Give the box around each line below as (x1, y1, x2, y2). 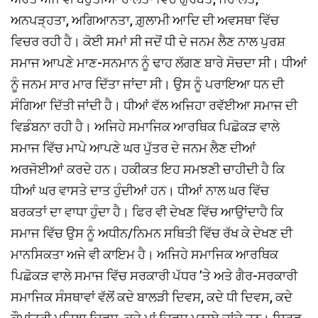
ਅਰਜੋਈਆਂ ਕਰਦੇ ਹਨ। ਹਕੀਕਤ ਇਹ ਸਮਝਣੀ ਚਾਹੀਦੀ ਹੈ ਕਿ (11, 161, 285, 177)
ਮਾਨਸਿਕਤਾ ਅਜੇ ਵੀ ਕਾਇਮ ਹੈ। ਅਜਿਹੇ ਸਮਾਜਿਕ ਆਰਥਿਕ (11, 246, 278, 262)
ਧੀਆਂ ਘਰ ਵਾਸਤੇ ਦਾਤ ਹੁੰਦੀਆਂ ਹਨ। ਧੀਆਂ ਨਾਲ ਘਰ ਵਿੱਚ (11, 182, 269, 198)
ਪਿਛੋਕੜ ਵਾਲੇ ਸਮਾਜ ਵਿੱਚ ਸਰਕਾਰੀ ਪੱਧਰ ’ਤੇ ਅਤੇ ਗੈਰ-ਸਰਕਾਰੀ (11, 268, 297, 283)
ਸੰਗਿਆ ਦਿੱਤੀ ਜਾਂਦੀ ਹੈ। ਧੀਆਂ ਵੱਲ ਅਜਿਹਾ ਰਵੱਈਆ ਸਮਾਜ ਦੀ (11, 97, 297, 113)
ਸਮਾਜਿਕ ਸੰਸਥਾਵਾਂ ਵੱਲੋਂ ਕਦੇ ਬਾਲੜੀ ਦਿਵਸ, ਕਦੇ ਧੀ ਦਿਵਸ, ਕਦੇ (11, 289, 292, 305)
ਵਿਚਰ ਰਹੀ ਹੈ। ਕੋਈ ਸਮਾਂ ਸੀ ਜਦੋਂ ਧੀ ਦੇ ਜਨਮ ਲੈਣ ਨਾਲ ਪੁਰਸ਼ (11, 33, 285, 49)
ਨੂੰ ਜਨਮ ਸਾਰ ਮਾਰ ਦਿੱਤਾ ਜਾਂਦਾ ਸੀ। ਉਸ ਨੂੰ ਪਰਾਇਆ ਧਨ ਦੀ (11, 76, 284, 92)
